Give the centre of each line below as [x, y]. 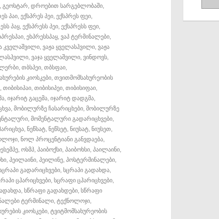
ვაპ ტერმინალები [85, 36]
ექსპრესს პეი [40, 26]
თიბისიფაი [81, 88]
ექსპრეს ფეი [74, 16]
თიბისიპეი [48, 88]
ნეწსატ [36, 129]
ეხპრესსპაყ [42, 36]
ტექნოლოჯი [73, 201]
